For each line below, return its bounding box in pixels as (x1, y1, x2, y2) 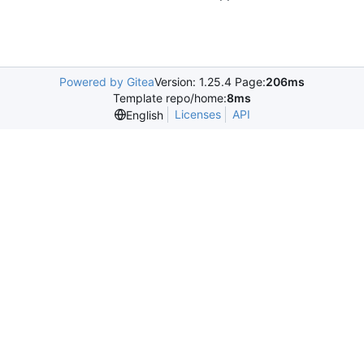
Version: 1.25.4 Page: (154, 75, 266, 89)
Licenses (174, 107, 221, 121)
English (125, 107, 163, 122)
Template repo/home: (113, 91, 227, 105)
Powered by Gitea (59, 75, 154, 89)
